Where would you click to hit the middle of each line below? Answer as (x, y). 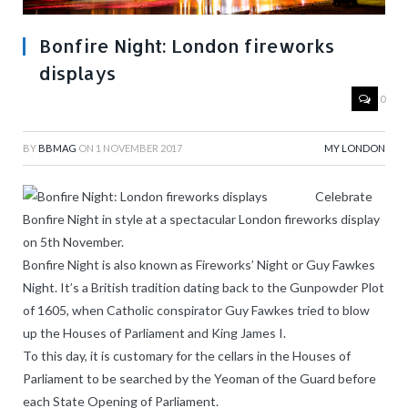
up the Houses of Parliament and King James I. (154, 333)
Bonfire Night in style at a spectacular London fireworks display (201, 219)
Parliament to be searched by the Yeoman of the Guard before (199, 379)
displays (77, 73)
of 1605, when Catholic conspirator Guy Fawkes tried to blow (196, 311)
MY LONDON (355, 148)
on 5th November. (73, 242)
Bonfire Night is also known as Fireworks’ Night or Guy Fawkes (199, 265)
